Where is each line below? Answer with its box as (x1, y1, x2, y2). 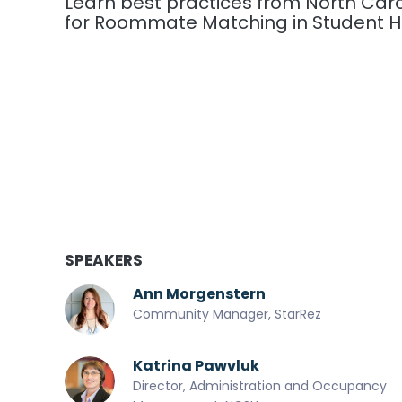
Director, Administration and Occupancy (133, 376, 387, 395)
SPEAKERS (65, 249, 143, 271)
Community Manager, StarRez (133, 304, 321, 323)
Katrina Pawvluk (133, 354, 259, 376)
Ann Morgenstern (133, 283, 266, 304)
